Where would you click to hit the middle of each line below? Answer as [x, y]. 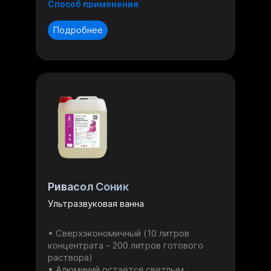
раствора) [70, 257]
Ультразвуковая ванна [96, 203]
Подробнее [78, 30]
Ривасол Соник [88, 186]
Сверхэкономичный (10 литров [122, 233]
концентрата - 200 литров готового [126, 245]
